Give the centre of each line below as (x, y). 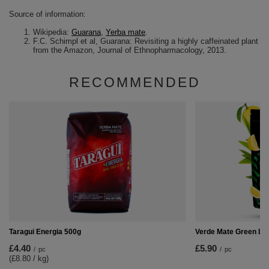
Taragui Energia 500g (45, 232)
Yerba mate (125, 32)
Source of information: (47, 14)
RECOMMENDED (134, 83)
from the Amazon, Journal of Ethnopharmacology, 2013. (130, 50)
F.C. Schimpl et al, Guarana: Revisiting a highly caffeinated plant (146, 41)
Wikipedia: (52, 32)
